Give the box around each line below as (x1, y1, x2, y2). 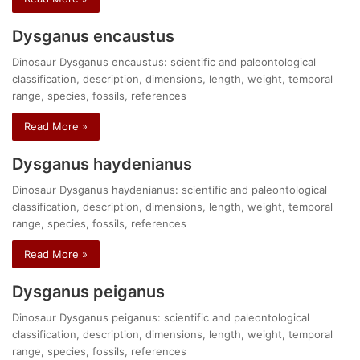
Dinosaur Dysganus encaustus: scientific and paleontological (12, 55, 317, 69)
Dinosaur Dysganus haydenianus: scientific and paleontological (12, 183, 328, 197)
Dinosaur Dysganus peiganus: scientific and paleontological (12, 311, 310, 325)
